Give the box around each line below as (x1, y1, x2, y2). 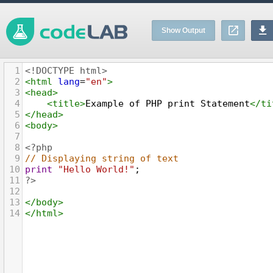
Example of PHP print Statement (85, 98, 250, 109)
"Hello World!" (58, 164, 135, 175)
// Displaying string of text (25, 153, 179, 164)
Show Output (161, 26, 205, 35)
